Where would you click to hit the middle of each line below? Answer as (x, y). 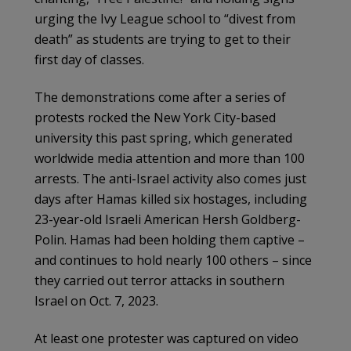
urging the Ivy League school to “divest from (165, 19)
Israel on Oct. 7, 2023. (96, 301)
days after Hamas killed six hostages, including (171, 199)
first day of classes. (89, 60)
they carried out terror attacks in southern (159, 281)
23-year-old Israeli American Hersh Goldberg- (168, 220)
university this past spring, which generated (163, 138)
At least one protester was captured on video (166, 339)
